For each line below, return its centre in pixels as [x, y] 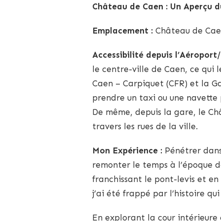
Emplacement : [123, 30]
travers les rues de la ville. [145, 126]
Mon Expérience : [127, 150]
